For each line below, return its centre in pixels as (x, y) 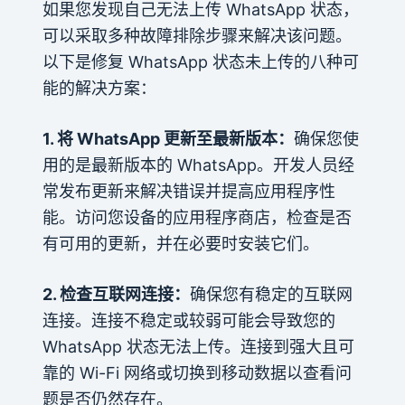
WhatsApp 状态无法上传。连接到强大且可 (198, 346)
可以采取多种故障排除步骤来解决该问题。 (197, 35)
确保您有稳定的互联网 (271, 294)
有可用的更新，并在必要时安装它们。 (180, 243)
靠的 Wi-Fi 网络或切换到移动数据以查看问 (197, 372)
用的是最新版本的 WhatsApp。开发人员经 (198, 165)
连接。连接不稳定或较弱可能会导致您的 (188, 320)
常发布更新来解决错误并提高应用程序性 (188, 191)
